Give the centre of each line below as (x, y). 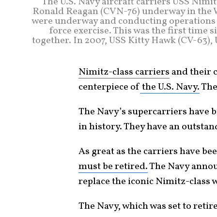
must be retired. (113, 166)
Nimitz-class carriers (124, 72)
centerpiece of (109, 87)
